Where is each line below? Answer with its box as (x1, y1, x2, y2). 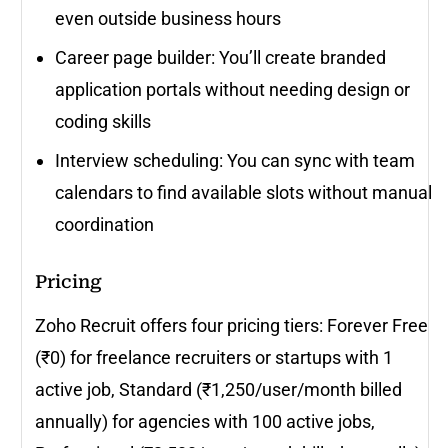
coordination (55, 213, 154, 235)
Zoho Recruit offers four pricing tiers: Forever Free (35, 314, 428, 336)
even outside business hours (55, 7, 281, 29)
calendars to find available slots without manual (55, 181, 432, 203)
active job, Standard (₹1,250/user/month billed (35, 378, 402, 400)
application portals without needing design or (55, 78, 410, 100)
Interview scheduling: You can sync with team (55, 149, 415, 171)
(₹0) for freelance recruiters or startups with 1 (35, 346, 393, 368)
